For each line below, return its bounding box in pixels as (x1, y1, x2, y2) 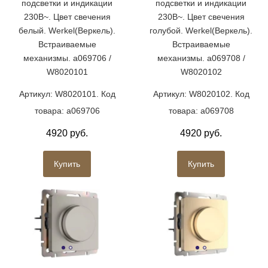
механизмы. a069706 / (23, 53, 111, 63)
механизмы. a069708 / (157, 53, 245, 63)
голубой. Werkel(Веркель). (150, 26, 252, 36)
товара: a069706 (34, 106, 100, 116)
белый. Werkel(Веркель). (19, 26, 115, 36)
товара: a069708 (168, 106, 234, 116)
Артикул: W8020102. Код (153, 89, 249, 99)
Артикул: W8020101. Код (19, 89, 115, 99)
